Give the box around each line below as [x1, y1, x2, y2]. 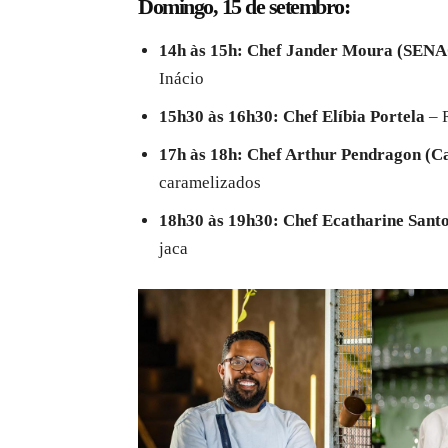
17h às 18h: [159, 145, 243, 165]
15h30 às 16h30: [159, 107, 279, 127]
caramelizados [159, 173, 261, 193]
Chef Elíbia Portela [283, 107, 425, 127]
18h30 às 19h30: [159, 211, 279, 231]
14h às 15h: [159, 41, 243, 61]
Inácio [159, 69, 204, 89]
